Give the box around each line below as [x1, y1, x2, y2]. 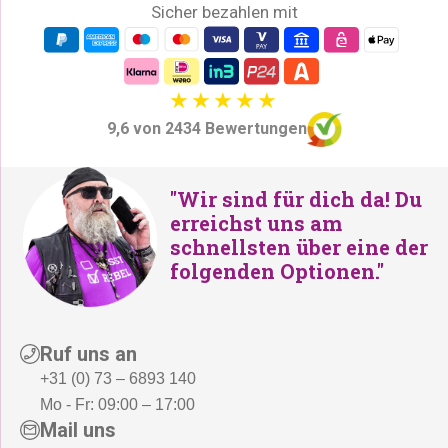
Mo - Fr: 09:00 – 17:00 [40, 395, 195, 413]
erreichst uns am [170, 209, 342, 236]
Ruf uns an [40, 341, 137, 366]
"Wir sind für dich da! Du [170, 185, 422, 212]
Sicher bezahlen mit [150, 2, 298, 22]
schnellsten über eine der [170, 233, 428, 260]
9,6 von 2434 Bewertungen [106, 119, 307, 139]
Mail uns [40, 417, 116, 442]
